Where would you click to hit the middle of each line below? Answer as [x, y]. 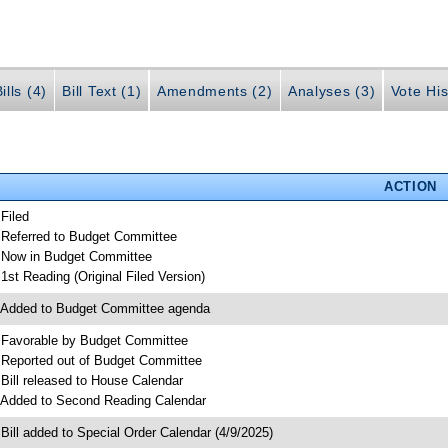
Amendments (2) [214, 91]
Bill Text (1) [102, 91]
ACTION [410, 186]
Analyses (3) [332, 91]
